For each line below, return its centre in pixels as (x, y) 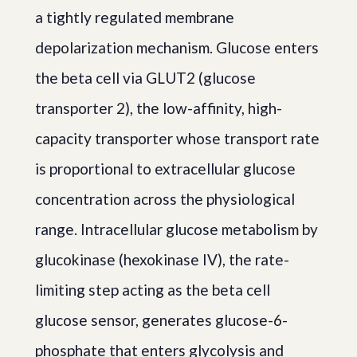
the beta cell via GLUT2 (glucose (145, 78)
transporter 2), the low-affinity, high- (159, 108)
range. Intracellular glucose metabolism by (177, 229)
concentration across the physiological (165, 199)
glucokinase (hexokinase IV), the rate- (162, 260)
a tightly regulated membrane (135, 18)
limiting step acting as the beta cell (153, 290)
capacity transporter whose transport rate (177, 139)
